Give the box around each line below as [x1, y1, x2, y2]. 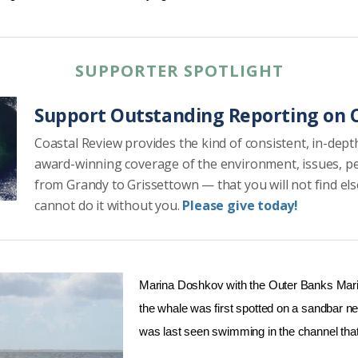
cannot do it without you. [34, 197, 183, 215]
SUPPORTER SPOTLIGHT [74, 60, 284, 82]
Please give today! [182, 197, 299, 215]
